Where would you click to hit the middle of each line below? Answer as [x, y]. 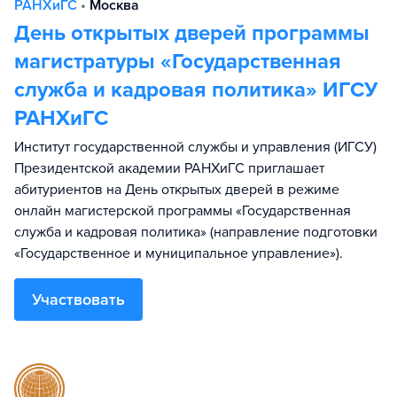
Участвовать [78, 300]
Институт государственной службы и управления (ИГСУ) [195, 147]
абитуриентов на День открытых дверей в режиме [177, 190]
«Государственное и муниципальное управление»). [179, 253]
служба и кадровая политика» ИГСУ [196, 90]
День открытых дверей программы [192, 33]
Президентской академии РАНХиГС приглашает [169, 168]
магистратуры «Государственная [178, 62]
